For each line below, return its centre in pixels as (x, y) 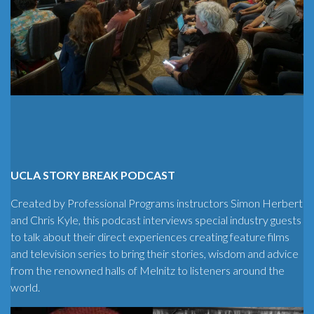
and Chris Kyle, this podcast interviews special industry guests (156, 219)
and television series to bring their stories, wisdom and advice (155, 253)
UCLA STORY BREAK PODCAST (93, 175)
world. (25, 287)
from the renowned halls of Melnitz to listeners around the (148, 270)
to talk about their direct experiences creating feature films (150, 236)
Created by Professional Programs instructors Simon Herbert (157, 203)
